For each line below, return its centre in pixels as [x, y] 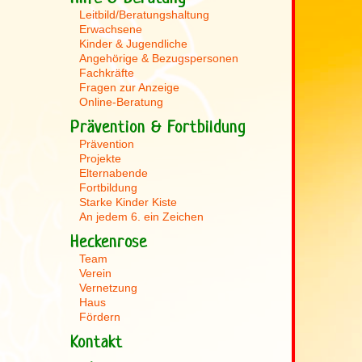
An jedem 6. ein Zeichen [141, 217]
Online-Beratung [121, 102]
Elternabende [113, 173]
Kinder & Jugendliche [133, 44]
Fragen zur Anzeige [129, 87]
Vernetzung [108, 288]
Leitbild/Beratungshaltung [144, 15]
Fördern [99, 317]
